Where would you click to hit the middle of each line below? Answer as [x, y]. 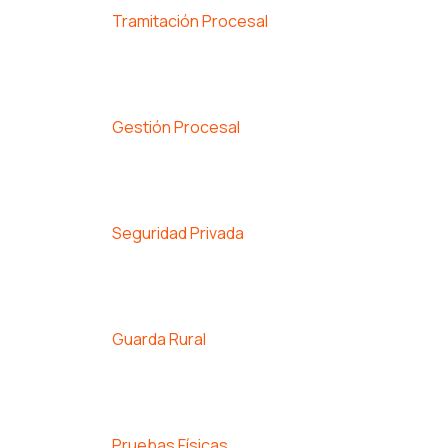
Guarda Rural [159, 338]
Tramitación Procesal [190, 20]
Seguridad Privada [178, 232]
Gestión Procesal [176, 126]
